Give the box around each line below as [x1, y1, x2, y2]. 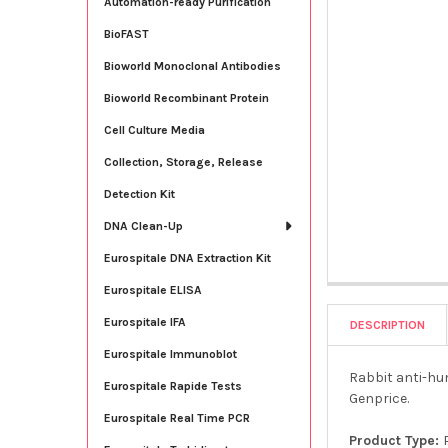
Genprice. [349, 389, 410, 407]
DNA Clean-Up [103, 218, 183, 233]
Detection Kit [103, 186, 175, 201]
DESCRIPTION [350, 317, 426, 332]
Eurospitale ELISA [103, 282, 202, 297]
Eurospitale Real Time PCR [103, 410, 250, 425]
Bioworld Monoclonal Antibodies [103, 58, 281, 73]
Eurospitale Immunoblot [103, 346, 237, 361]
